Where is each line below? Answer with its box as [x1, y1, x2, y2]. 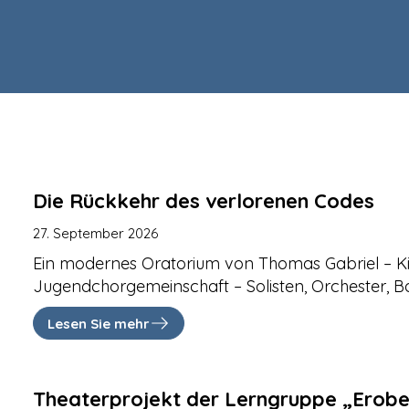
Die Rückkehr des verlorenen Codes [33, 188, 375, 214]
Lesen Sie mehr [47, 314, 151, 332]
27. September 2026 [33, 225, 159, 242]
